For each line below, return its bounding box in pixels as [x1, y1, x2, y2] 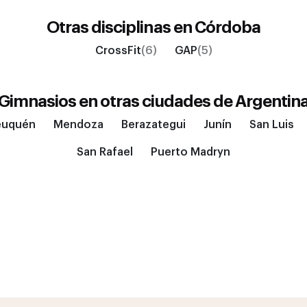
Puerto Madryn [151, 147, 230, 158]
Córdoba [194, 19, 261, 36]
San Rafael [77, 147, 133, 158]
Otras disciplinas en [46, 19, 195, 36]
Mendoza [53, 119, 103, 130]
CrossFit [95, 45, 141, 56]
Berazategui [121, 119, 186, 130]
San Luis [249, 119, 294, 130]
